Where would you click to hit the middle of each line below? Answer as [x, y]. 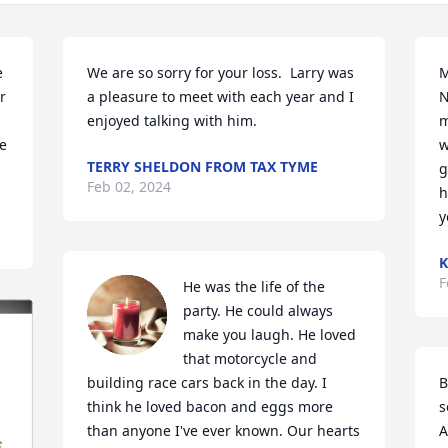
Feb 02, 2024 [129, 186]
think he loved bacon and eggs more [210, 406]
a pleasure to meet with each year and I [221, 96]
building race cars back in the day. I [207, 382]
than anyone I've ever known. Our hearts [224, 430]
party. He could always [258, 310]
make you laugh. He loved [270, 334]
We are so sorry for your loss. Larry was [221, 72]
